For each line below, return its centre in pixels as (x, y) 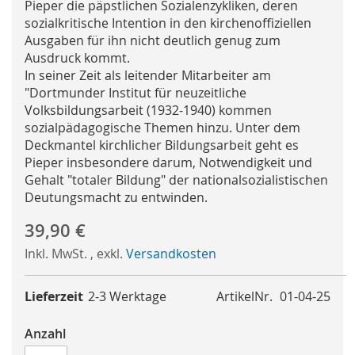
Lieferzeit (54, 297)
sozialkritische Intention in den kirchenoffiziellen (168, 23)
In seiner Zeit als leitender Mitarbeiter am (148, 76)
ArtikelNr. (244, 297)
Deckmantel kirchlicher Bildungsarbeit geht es (162, 145)
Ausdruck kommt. (77, 58)
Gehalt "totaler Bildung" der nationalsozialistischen (176, 180)
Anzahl (45, 334)
